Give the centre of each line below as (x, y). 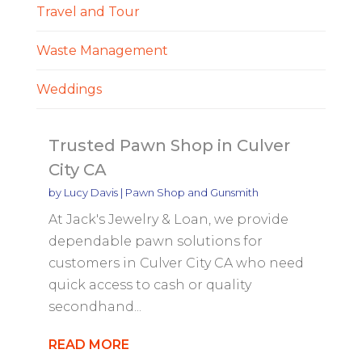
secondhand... (95, 306)
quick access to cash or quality (149, 284)
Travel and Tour (88, 11)
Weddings (69, 89)
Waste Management (102, 50)
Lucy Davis (90, 192)
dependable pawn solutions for (155, 241)
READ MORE (88, 344)
